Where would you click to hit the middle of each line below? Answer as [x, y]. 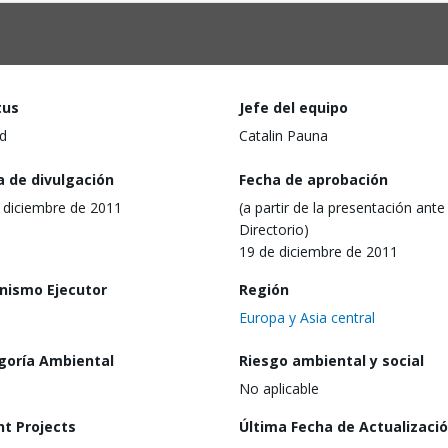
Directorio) [274, 229]
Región [264, 289]
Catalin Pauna [283, 135]
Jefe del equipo [293, 107]
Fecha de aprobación [313, 179]
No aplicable [279, 389]
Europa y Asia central [307, 317]
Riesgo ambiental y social [331, 361]
